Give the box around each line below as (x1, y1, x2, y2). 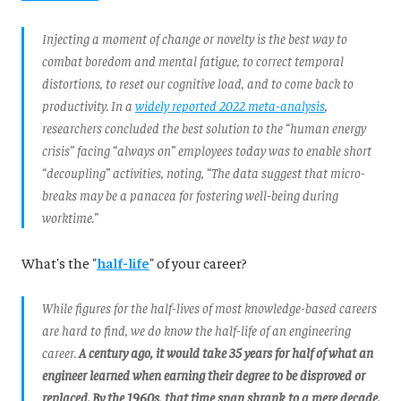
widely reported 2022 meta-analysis (135, 97, 325, 115)
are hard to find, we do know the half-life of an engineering (42, 321, 351, 339)
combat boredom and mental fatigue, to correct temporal (42, 52, 344, 70)
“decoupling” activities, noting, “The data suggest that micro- (42, 164, 365, 182)
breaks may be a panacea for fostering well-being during (42, 186, 338, 204)
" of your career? (149, 253, 247, 272)
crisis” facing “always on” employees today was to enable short (42, 141, 371, 159)
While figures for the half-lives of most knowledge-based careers (42, 299, 377, 317)
